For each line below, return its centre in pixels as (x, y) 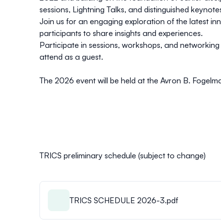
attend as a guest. (71, 56)
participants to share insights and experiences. (121, 33)
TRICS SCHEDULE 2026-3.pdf (124, 200)
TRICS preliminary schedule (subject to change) (123, 155)
